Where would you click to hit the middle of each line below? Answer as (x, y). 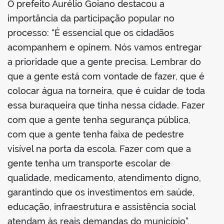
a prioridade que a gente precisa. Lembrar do (104, 62)
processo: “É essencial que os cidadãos (91, 33)
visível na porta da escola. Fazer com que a (99, 149)
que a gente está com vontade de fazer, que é (106, 76)
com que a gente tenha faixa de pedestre (96, 134)
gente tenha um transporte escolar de (89, 163)
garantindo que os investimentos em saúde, (101, 192)
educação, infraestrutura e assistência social (101, 207)
